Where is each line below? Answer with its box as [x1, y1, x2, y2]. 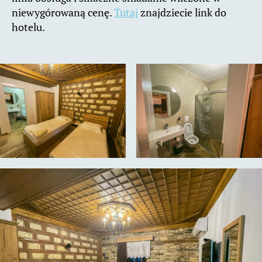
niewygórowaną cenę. [12, 5, 114, 20]
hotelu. [12, 20, 45, 35]
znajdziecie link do [138, 5, 226, 20]
